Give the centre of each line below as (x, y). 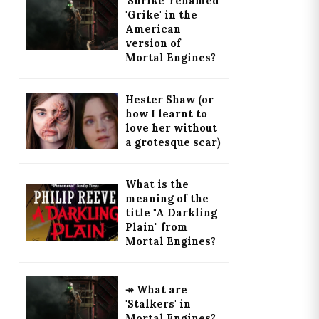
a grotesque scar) (173, 142)
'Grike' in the (161, 15)
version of (153, 43)
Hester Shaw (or (169, 99)
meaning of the (167, 198)
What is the (157, 184)
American (153, 29)
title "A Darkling (171, 213)
